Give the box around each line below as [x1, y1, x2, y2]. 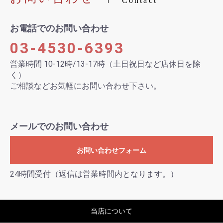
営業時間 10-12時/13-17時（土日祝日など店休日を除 [10, 59, 201, 69]
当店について [91, 207, 132, 215]
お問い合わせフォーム [77, 146, 146, 154]
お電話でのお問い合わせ [10, 23, 109, 33]
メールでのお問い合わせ [10, 121, 109, 131]
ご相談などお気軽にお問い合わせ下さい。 [10, 81, 161, 91]
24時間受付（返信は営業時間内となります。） [10, 169, 178, 179]
